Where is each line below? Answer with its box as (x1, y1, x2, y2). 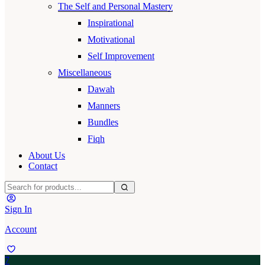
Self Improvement (88, 51, 154, 62)
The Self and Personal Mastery (58, 1, 173, 12)
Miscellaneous (58, 67, 111, 78)
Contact (28, 161, 57, 172)
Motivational (88, 34, 135, 45)
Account (5, 224, 37, 235)
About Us (28, 150, 65, 161)
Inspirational (88, 18, 134, 28)
